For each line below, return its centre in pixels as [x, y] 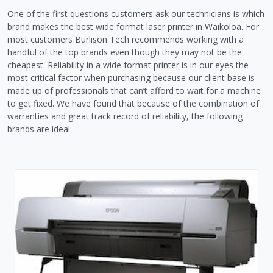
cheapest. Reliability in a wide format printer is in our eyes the [128, 65]
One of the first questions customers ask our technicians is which [136, 13]
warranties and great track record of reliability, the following [125, 116]
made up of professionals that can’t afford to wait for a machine [134, 90]
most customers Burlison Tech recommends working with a [126, 39]
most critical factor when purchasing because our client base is [131, 77]
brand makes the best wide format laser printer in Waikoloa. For [133, 26]
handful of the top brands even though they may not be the [125, 52]
